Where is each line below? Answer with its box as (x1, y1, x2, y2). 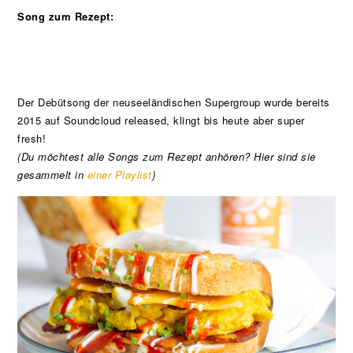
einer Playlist (87, 167, 152, 183)
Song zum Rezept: (17, 9, 114, 24)
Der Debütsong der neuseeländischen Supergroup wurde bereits (17, 95, 330, 110)
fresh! (17, 131, 46, 147)
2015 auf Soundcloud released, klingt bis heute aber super (17, 113, 305, 128)
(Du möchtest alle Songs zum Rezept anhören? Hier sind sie (17, 149, 316, 165)
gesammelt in (17, 167, 87, 183)
